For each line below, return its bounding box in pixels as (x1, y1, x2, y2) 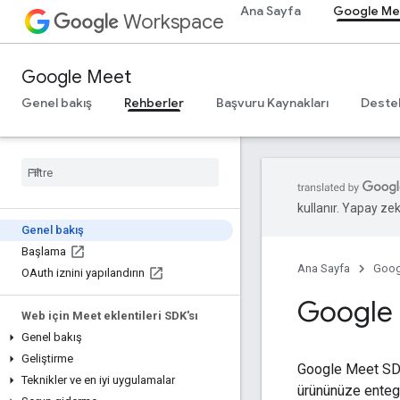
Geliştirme (21, 352, 73, 365)
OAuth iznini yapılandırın (21, 266, 145, 279)
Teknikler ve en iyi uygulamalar (21, 373, 175, 387)
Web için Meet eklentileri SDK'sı (21, 309, 198, 322)
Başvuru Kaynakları (216, 95, 329, 111)
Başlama (21, 245, 66, 258)
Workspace (123, 10, 224, 34)
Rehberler (124, 95, 184, 111)
